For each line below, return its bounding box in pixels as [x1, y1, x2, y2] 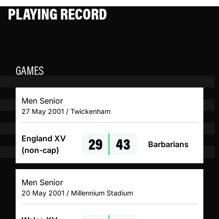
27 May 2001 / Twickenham [22, 107, 110, 116]
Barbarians [148, 139, 189, 150]
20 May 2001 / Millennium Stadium [22, 189, 133, 197]
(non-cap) [22, 145, 59, 155]
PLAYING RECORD [8, 2, 107, 24]
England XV [22, 133, 66, 144]
